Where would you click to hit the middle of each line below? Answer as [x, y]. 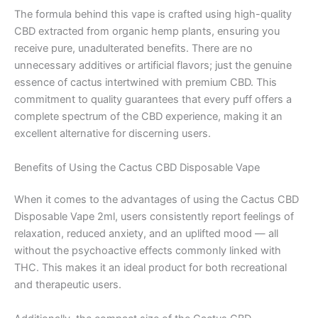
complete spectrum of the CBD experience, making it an [148, 117]
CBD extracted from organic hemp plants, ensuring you [147, 32]
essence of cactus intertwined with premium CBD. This [146, 83]
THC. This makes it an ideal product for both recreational [150, 268]
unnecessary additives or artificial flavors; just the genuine [153, 66]
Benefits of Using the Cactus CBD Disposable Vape [137, 167]
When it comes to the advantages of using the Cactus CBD [157, 200]
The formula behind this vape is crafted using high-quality [153, 15]
